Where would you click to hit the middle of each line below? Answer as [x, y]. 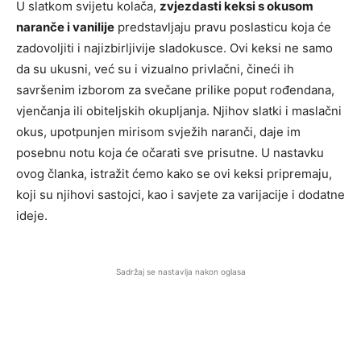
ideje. [32, 215]
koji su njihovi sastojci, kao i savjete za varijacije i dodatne [180, 194]
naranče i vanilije [65, 27]
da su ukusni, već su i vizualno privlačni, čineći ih [155, 68]
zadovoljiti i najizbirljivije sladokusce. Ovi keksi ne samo [174, 48]
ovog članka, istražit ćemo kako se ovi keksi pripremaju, [174, 173]
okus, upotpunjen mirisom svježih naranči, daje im [158, 131]
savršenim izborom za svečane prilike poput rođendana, [175, 89]
